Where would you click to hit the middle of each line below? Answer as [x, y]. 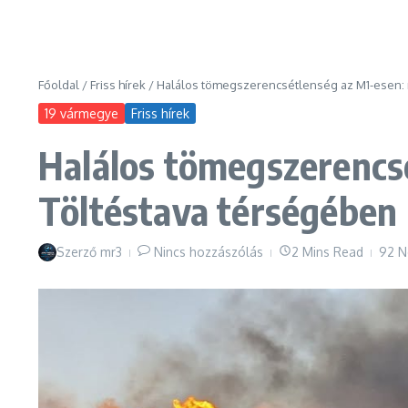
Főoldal [59, 85]
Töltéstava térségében [218, 210]
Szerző [78, 252]
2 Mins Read [327, 252]
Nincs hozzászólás [209, 252]
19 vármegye [82, 113]
